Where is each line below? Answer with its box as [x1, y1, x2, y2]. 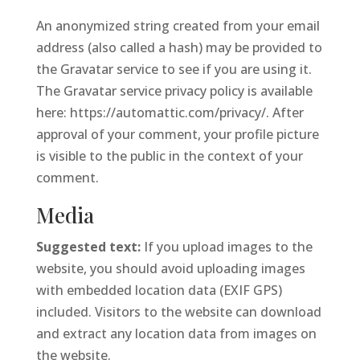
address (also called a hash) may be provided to [35, 39, 322, 56]
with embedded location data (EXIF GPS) [35, 281, 282, 299]
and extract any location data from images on [35, 325, 317, 342]
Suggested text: [35, 238, 144, 256]
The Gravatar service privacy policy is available [35, 82, 313, 100]
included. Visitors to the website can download [35, 303, 321, 321]
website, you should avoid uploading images [35, 260, 305, 277]
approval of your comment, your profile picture [35, 125, 319, 143]
